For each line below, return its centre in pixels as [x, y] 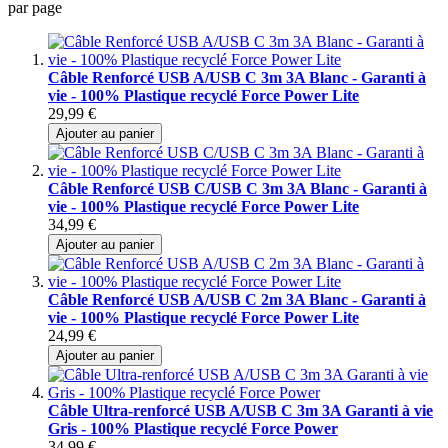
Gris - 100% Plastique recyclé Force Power [193, 428]
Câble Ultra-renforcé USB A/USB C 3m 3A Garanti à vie [240, 410]
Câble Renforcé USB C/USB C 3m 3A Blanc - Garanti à [237, 188]
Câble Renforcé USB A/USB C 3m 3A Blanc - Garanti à [237, 77]
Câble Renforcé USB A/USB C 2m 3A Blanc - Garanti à [237, 299]
